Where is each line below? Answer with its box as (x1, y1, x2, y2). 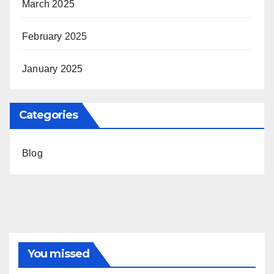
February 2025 (22, 31, 87, 42)
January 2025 (22, 63, 83, 74)
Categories (19, 108, 78, 122)
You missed (28, 247, 89, 261)
